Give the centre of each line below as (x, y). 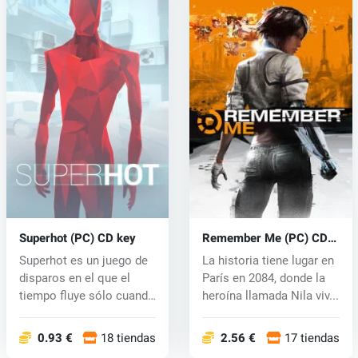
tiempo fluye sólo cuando (87, 296)
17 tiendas (312, 338)
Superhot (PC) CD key (77, 239)
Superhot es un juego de (83, 261)
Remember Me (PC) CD (265, 239)
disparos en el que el (74, 278)
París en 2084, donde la (263, 278)
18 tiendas (129, 338)
